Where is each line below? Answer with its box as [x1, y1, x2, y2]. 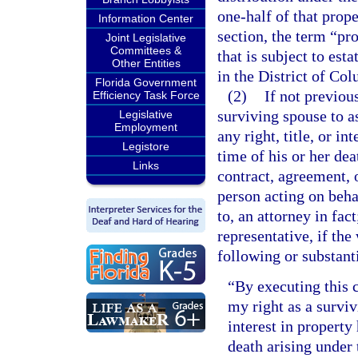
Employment [114, 121, 177, 133]
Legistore [122, 140, 169, 153]
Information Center [98, 12, 193, 25]
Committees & [110, 44, 181, 57]
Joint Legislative [105, 31, 186, 44]
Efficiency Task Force [92, 89, 200, 101]
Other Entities [111, 57, 181, 70]
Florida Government [95, 76, 197, 89]
